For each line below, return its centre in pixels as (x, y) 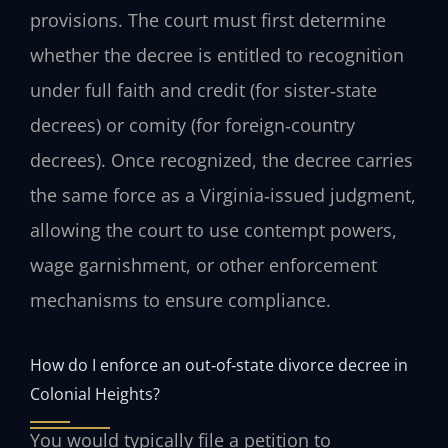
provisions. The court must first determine (208, 20)
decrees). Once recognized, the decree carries (221, 160)
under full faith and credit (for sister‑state (203, 90)
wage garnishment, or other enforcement (203, 265)
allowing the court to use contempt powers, (213, 230)
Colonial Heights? (95, 393)
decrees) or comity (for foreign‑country (192, 125)
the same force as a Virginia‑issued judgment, (223, 195)
